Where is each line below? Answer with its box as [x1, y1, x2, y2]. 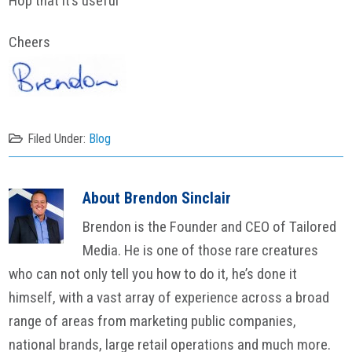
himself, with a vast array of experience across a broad [9, 288, 330, 307]
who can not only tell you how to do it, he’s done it [9, 265, 298, 284]
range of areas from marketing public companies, [9, 312, 297, 331]
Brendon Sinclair [124, 189, 232, 208]
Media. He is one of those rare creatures [82, 241, 319, 260]
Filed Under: [27, 130, 90, 146]
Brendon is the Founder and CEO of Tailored [82, 218, 337, 236]
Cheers [9, 32, 51, 51]
